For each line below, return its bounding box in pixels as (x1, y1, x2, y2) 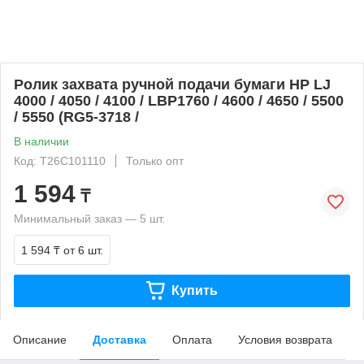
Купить (171, 283, 218, 297)
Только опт (126, 154, 184, 167)
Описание (13, 332, 67, 346)
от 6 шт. (63, 243, 103, 257)
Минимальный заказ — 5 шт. (14, 211, 165, 225)
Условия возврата (238, 332, 332, 346)
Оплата (172, 332, 212, 346)
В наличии (14, 134, 69, 148)
